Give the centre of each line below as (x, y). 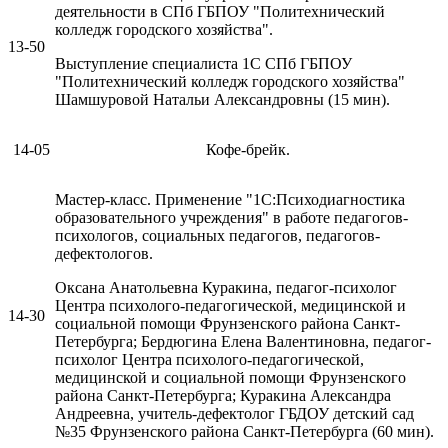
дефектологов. (104, 254)
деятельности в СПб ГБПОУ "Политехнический (220, 12)
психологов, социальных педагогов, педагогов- (217, 236)
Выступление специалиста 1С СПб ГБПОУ (203, 64)
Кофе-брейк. (247, 150)
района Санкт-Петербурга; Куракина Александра (223, 396)
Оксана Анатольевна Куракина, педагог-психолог (226, 288)
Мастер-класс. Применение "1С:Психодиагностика (230, 200)
